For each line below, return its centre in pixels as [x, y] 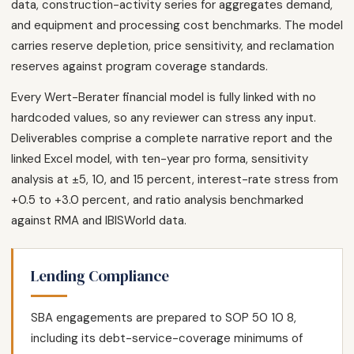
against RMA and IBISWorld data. [99, 221]
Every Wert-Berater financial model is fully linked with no [164, 98]
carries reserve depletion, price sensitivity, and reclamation [173, 46]
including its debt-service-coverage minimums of [167, 339]
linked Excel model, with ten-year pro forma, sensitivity [160, 159]
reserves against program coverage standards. [139, 67]
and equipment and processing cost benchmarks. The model [177, 26]
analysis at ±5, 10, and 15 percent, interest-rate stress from [175, 180]
